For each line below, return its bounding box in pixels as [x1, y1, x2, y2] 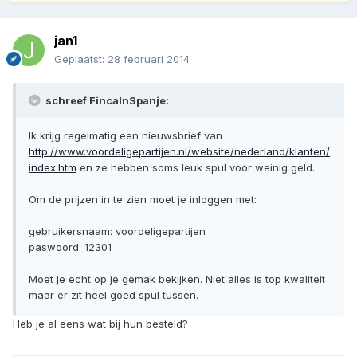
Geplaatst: [54, 53, 108, 66]
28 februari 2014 [108, 53, 190, 66]
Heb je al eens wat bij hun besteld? [13, 317, 188, 331]
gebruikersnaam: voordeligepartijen [29, 225, 206, 238]
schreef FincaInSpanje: [43, 94, 169, 108]
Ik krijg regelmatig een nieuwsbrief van [29, 129, 222, 143]
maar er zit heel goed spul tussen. [29, 288, 198, 302]
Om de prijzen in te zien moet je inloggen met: [29, 193, 257, 206]
